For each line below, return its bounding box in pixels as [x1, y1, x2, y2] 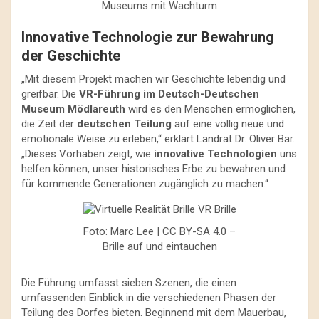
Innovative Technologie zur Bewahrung [21, 28, 274, 46]
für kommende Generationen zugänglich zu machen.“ [21, 177, 268, 191]
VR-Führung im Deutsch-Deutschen [79, 88, 259, 101]
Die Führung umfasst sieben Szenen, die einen [21, 276, 236, 290]
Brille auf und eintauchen [102, 240, 217, 253]
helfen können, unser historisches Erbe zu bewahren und [21, 162, 286, 176]
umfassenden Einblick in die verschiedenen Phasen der [21, 291, 276, 305]
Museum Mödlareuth [21, 103, 125, 116]
